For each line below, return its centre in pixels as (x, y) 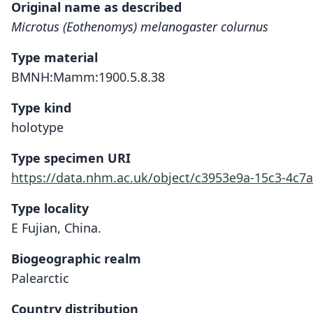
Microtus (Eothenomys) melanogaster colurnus (140, 27)
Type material (54, 57)
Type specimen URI (71, 158)
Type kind (41, 108)
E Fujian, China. (56, 228)
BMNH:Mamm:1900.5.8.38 (88, 77)
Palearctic (40, 278)
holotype (37, 127)
